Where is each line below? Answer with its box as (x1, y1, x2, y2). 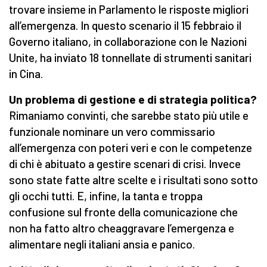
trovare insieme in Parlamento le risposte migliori (9, 2, 249, 17)
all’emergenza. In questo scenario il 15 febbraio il (9, 18, 241, 33)
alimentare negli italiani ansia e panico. (9, 237, 195, 252)
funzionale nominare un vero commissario (9, 125, 215, 139)
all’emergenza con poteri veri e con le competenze (9, 141, 252, 155)
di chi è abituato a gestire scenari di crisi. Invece (9, 157, 241, 171)
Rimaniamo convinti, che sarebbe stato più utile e (9, 108, 249, 123)
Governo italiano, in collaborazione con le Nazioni (9, 35, 247, 49)
